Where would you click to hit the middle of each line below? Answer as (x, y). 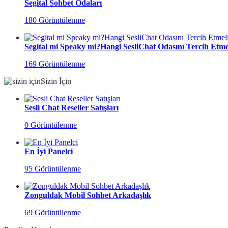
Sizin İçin (56, 81)
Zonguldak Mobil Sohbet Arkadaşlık (88, 195)
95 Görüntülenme (53, 169)
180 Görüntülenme (55, 20)
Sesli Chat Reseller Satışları (72, 108)
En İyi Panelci (49, 152)
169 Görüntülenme (55, 64)
